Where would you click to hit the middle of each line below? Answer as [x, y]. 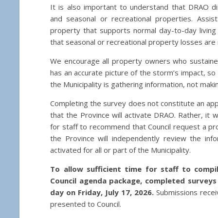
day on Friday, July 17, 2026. [102, 192]
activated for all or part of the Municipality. [121, 150]
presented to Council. [86, 204]
